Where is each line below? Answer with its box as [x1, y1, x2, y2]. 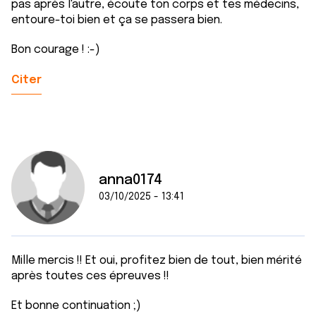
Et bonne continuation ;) [11, 300, 141, 312]
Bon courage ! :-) [11, 44, 100, 56]
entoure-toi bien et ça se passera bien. [11, 14, 225, 26]
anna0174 [99, 173, 162, 188]
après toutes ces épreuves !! [11, 270, 169, 282]
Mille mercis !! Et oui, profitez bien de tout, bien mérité [11, 255, 302, 267]
